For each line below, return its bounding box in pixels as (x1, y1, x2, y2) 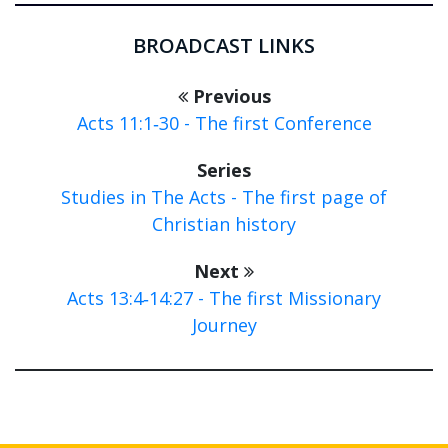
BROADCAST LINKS (133, 32, 315, 60)
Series (197, 158, 251, 183)
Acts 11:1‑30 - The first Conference (76, 111, 372, 136)
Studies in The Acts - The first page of (61, 185, 387, 210)
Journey (191, 313, 257, 338)
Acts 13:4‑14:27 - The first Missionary (67, 286, 381, 311)
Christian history (152, 212, 296, 237)
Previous (187, 84, 271, 109)
